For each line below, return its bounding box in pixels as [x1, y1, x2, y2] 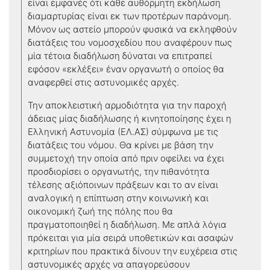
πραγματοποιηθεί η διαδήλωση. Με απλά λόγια [28, 218, 227, 230]
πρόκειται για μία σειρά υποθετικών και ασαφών [28, 231, 233, 243]
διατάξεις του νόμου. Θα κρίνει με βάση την [28, 139, 213, 151]
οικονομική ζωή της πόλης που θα [28, 205, 173, 217]
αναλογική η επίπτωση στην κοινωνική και [28, 192, 209, 204]
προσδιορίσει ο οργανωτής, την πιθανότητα [28, 165, 210, 177]
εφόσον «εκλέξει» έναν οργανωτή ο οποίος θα [28, 63, 224, 75]
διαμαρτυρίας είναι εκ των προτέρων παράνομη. [28, 10, 231, 22]
